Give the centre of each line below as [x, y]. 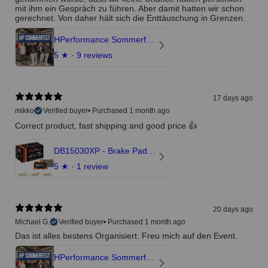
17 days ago [233, 98]
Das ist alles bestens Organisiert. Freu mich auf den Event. [126, 236]
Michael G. [32, 222]
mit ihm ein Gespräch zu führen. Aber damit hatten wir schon [130, 9]
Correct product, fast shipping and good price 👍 [106, 126]
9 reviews [95, 55]
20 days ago [233, 210]
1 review [92, 167]
